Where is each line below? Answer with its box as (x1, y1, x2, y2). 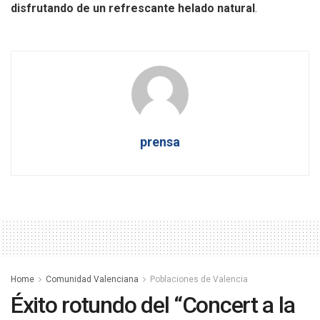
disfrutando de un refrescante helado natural (11, 1, 255, 16)
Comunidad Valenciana (46, 274, 139, 285)
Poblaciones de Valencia (150, 274, 248, 285)
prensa (140, 134, 180, 150)
